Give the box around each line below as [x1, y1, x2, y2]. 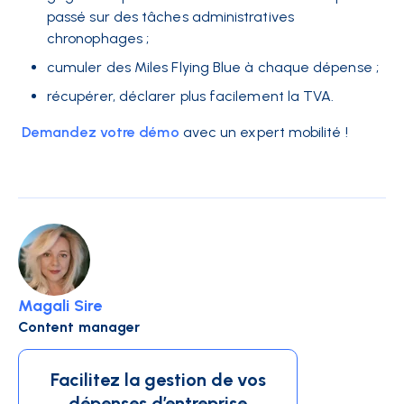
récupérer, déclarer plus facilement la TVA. [47, 87, 338, 106]
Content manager [18, 318, 141, 336]
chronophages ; [47, 30, 150, 48]
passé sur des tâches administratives [47, 8, 294, 26]
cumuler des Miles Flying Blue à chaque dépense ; [47, 59, 379, 77]
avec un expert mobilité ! [182, 124, 348, 142]
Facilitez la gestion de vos [50, 369, 266, 391]
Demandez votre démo [18, 124, 179, 142]
